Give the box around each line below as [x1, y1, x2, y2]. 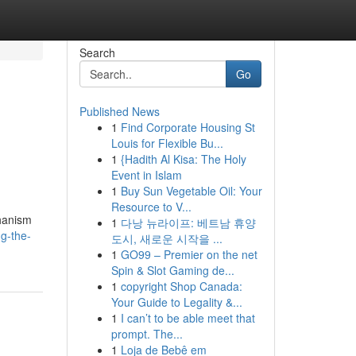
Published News [79, 103, 160, 119]
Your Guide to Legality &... [110, 294, 242, 310]
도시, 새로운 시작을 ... [110, 230, 222, 246]
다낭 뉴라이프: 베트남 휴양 [120, 215, 256, 230]
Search [79, 44, 115, 60]
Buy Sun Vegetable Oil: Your [120, 183, 262, 199]
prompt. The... [110, 326, 183, 342]
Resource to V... [110, 199, 192, 215]
